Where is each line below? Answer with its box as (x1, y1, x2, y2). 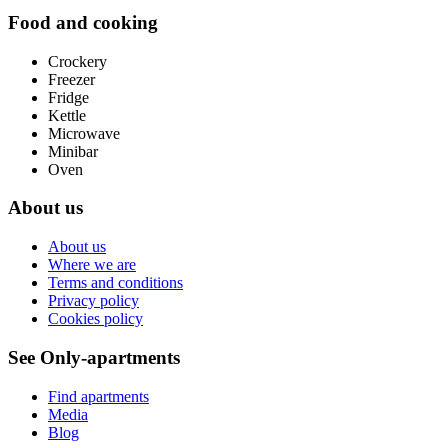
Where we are (48, 256, 136, 274)
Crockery (48, 52, 107, 70)
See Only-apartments (8, 346, 180, 368)
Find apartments (48, 387, 149, 405)
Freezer (48, 70, 95, 88)
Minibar (48, 142, 98, 160)
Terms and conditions (48, 274, 183, 292)
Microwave (48, 124, 120, 142)
